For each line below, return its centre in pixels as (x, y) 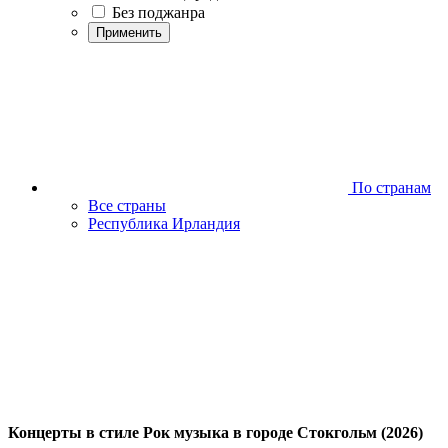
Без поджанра (158, 12)
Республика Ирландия (164, 223)
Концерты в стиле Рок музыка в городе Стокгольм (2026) (215, 433)
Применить (129, 32)
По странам (389, 187)
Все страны (127, 205)
